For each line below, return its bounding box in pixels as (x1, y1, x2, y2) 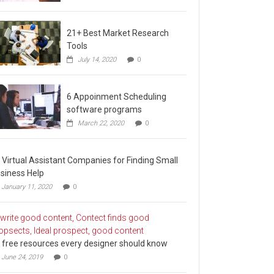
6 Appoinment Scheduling (67, 92, 166, 102)
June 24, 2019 (1, 253, 43, 262)
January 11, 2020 (1, 183, 52, 191)
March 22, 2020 (78, 119, 124, 128)
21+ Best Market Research (67, 28, 169, 39)
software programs (67, 105, 142, 115)
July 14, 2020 (78, 56, 116, 64)
